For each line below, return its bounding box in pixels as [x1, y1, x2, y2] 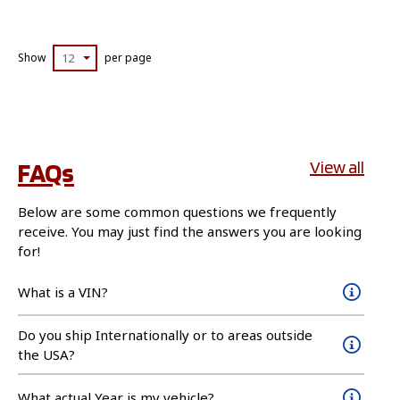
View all [310, 155, 364, 178]
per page [104, 49, 152, 65]
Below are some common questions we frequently [18, 202, 337, 221]
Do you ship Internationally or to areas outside [18, 325, 312, 344]
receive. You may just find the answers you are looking [18, 221, 362, 240]
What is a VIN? [18, 282, 108, 301]
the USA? [18, 345, 75, 363]
